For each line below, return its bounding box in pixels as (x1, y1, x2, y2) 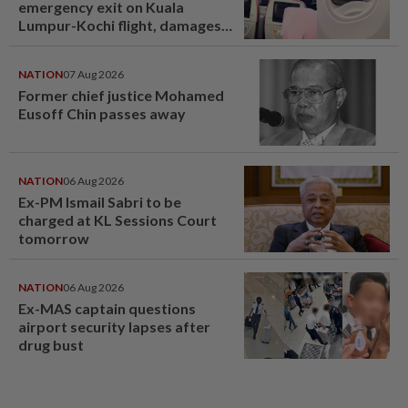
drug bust (18, 335, 84, 353)
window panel (18, 34, 112, 52)
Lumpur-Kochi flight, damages (18, 15, 221, 34)
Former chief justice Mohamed (18, 86, 224, 104)
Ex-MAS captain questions (18, 299, 196, 317)
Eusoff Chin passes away (18, 104, 186, 122)
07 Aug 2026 (63, 66, 124, 81)
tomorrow (18, 229, 89, 247)
